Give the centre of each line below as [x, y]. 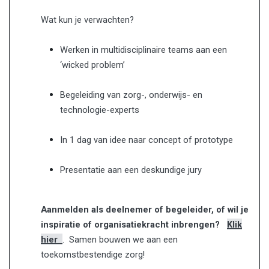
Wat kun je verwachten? [87, 20]
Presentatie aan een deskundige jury [132, 170]
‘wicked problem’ [94, 65]
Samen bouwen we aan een [123, 240]
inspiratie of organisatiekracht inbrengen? [130, 225]
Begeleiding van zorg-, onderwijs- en [131, 95]
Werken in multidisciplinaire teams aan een [144, 50]
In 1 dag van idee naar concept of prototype [148, 140]
